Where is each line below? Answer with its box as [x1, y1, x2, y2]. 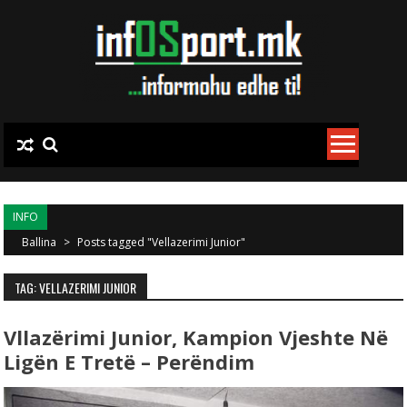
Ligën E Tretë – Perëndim [4, 348, 255, 375]
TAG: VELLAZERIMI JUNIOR [15, 278, 137, 297]
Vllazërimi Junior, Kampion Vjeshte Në [4, 323, 389, 351]
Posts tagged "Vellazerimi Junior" [77, 234, 246, 250]
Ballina [22, 234, 60, 250]
